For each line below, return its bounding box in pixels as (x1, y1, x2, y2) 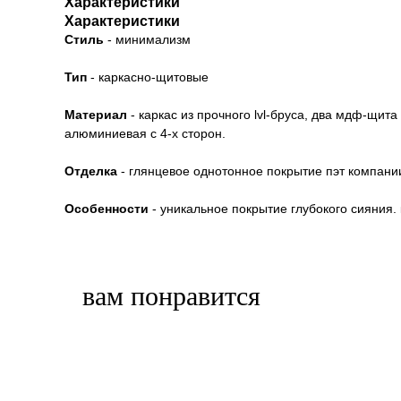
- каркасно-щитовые (87, 70, 209, 84)
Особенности (64, 201, 149, 216)
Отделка (64, 164, 117, 178)
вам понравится (82, 281, 260, 311)
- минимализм (104, 32, 191, 47)
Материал (64, 107, 127, 122)
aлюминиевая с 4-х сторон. (64, 126, 226, 141)
